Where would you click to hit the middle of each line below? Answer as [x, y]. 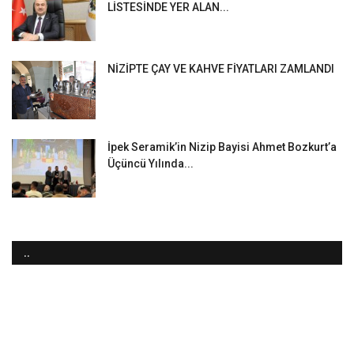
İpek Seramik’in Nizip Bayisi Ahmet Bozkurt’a [222, 147]
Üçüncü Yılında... [151, 164]
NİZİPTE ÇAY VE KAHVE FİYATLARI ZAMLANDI [221, 69]
